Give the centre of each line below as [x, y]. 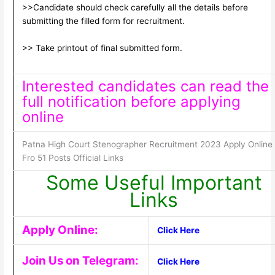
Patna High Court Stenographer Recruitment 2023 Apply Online [147, 144]
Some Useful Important [154, 182]
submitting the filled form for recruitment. [103, 21]
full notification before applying [131, 101]
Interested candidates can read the [145, 86]
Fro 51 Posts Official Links [72, 157]
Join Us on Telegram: [80, 260]
